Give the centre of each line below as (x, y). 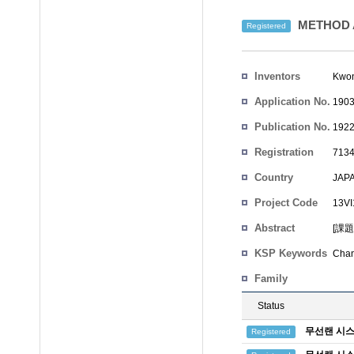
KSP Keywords (291, 253)
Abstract (275, 228)
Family (271, 279)
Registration (284, 152)
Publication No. (292, 127)
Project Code (286, 203)
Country (274, 177)
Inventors (277, 76)
